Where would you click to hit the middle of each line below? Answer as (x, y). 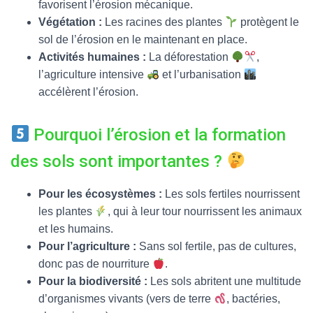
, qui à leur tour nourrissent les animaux (205, 211)
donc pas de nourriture (95, 264)
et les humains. (76, 229)
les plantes (67, 211)
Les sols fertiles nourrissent (231, 194)
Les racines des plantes (163, 22)
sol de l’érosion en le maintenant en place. (143, 39)
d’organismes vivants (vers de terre (126, 299)
